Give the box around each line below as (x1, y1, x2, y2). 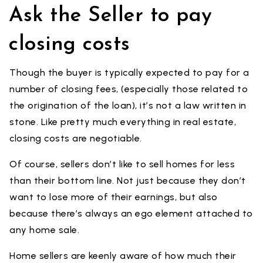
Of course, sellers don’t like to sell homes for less (9, 159, 235, 170)
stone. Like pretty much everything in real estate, (9, 116, 236, 127)
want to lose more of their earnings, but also (9, 191, 218, 203)
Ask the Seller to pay (9, 6, 213, 26)
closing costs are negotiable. (9, 133, 142, 144)
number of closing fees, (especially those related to (9, 83, 248, 95)
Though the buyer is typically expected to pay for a (9, 67, 249, 78)
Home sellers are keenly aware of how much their (9, 250, 237, 261)
